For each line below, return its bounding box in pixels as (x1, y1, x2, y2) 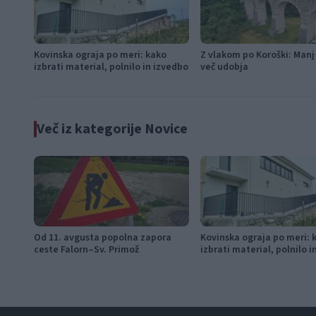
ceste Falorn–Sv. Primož (34, 242, 139, 257)
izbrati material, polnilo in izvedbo (34, 59, 188, 74)
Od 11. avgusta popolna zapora (34, 230, 171, 245)
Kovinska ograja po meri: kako (34, 47, 166, 62)
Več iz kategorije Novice (37, 119, 188, 139)
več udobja (200, 59, 248, 74)
